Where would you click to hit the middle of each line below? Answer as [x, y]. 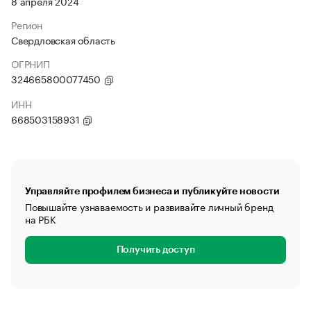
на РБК [41, 219]
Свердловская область [63, 40]
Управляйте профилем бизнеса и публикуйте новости [152, 191]
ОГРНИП [31, 63]
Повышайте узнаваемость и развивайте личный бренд [149, 206]
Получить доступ [155, 250]
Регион [27, 24]
